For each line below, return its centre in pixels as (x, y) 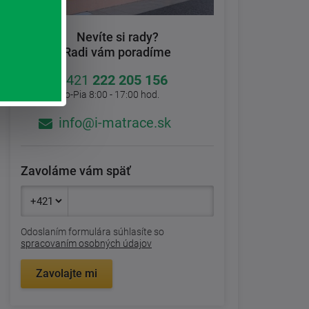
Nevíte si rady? (117, 37)
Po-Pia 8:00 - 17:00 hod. (109, 95)
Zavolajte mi (67, 274)
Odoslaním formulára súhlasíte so (92, 232)
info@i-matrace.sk (115, 123)
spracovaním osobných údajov (86, 244)
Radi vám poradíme (117, 52)
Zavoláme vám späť (76, 171)
